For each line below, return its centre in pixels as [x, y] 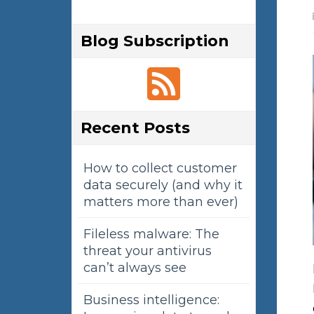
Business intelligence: [151, 300]
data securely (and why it [163, 185]
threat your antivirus [148, 251]
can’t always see [135, 268]
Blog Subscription [155, 41]
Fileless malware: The [151, 234]
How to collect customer [160, 169]
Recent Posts [135, 128]
